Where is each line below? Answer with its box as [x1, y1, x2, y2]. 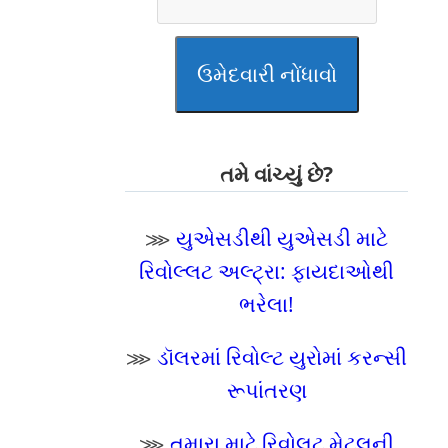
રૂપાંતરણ [226, 376, 307, 404]
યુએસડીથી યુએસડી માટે [176, 224, 389, 252]
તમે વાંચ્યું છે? [220, 160, 334, 188]
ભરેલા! [239, 290, 295, 318]
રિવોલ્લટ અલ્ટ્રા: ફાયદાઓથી [139, 257, 395, 285]
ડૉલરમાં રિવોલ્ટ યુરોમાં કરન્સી [157, 343, 408, 371]
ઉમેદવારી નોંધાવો [196, 60, 337, 88]
